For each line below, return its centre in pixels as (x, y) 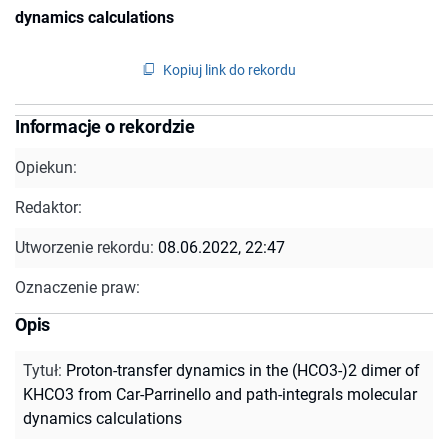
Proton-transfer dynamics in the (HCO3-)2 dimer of (243, 370)
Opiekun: (46, 167)
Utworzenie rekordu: (86, 247)
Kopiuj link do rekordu (229, 69)
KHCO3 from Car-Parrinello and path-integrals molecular (220, 394)
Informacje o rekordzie (105, 126)
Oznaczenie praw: (77, 287)
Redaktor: (48, 207)
